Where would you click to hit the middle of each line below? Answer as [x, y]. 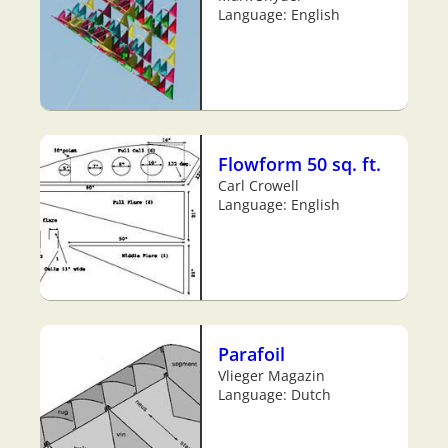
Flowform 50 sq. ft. [299, 163]
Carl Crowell [258, 185]
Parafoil [251, 353]
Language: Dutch [274, 394]
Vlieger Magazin [271, 375]
